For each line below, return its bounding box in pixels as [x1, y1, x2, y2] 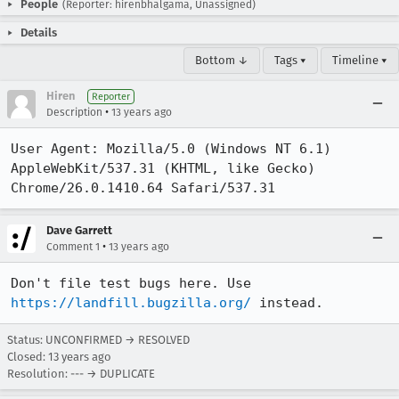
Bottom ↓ [195, 53, 248, 67]
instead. [251, 295, 323, 311]
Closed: [7, 350, 48, 363]
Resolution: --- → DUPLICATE [7, 367, 155, 380]
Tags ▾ [274, 53, 306, 67]
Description [46, 106, 102, 118]
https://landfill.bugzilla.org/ [11, 295, 251, 311]
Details [20, 26, 57, 39]
